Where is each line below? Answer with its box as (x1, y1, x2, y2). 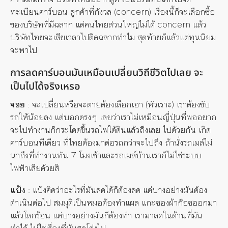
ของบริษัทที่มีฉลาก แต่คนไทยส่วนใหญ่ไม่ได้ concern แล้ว (10, 18, 206, 32)
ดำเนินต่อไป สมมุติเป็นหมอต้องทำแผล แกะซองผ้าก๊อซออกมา (10, 196, 217, 210)
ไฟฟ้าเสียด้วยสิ (10, 161, 62, 175)
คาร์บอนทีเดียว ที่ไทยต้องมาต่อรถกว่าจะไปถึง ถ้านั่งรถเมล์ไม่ (10, 136, 212, 150)
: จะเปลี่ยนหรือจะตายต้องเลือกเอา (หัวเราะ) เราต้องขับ (25, 98, 210, 111)
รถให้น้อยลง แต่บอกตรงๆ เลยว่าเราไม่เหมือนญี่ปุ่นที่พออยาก (10, 110, 216, 124)
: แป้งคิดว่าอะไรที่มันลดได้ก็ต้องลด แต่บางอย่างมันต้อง (25, 183, 207, 197)
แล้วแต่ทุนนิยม (166, 31, 216, 44)
